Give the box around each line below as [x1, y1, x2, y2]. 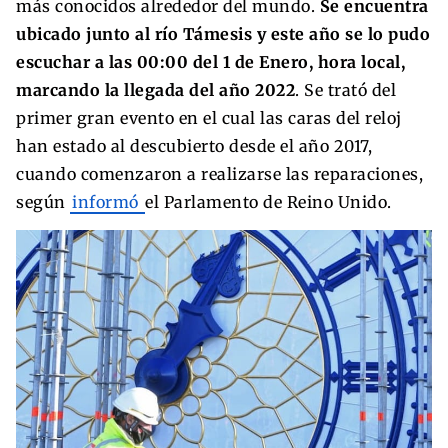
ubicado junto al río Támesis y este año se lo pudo [16, 23, 430, 44]
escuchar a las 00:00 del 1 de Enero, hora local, [16, 51, 405, 72]
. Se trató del [295, 79, 396, 100]
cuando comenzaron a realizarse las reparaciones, [16, 163, 423, 184]
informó [72, 191, 143, 212]
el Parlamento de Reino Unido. [145, 191, 392, 212]
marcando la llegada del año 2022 [16, 79, 295, 100]
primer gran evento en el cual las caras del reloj [16, 107, 402, 128]
